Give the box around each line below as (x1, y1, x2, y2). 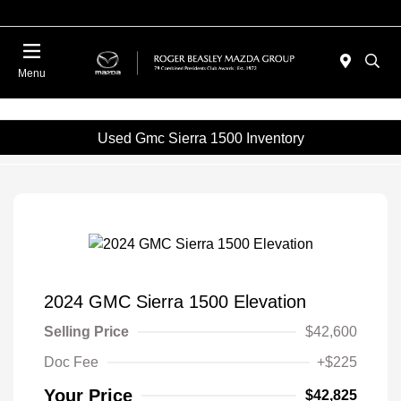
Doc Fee (44, 354, 98, 370)
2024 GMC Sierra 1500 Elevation (44, 291, 306, 311)
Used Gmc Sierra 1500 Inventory (97, 130, 304, 146)
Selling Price (44, 323, 129, 339)
